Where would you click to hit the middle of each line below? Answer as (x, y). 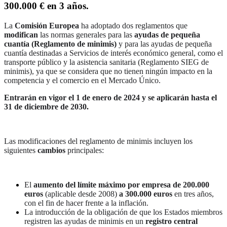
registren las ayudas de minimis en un (85, 221)
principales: (85, 150)
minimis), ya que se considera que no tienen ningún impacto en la (108, 71)
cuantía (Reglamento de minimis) (60, 44)
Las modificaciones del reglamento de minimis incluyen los (98, 141)
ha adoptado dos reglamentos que (133, 26)
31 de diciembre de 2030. (46, 107)
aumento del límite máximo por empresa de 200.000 (121, 185)
